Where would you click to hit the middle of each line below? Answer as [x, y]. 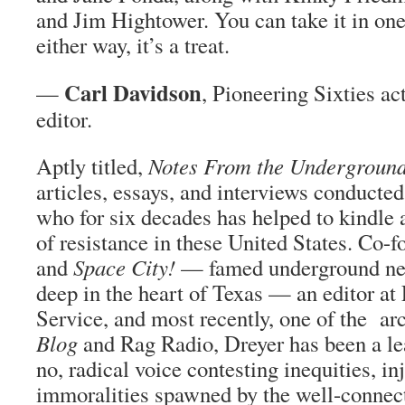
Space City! [124, 267]
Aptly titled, [92, 166]
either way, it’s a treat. [143, 45]
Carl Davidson [133, 92]
